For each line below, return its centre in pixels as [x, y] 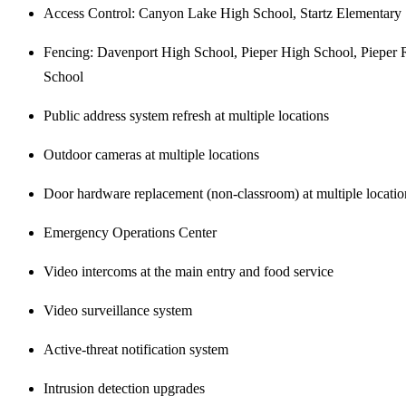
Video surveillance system [118, 310]
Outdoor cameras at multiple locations [151, 154]
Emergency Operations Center [130, 232]
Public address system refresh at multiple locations [186, 115]
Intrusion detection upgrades [124, 388]
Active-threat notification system [136, 349]
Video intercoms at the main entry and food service [188, 271]
